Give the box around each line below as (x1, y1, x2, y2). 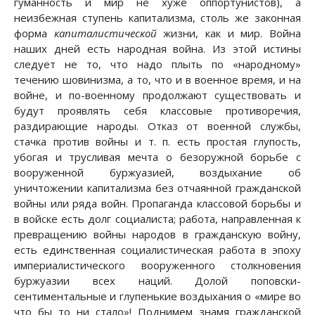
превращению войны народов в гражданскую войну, (14, 227, 301, 242)
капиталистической (53, 26, 157, 41)
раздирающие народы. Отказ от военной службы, (14, 119, 301, 134)
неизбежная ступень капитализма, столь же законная (14, 11, 301, 25)
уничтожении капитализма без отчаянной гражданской (14, 181, 301, 195)
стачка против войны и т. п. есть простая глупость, (14, 134, 301, 149)
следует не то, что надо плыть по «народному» (14, 57, 301, 72)
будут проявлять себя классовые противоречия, (14, 103, 301, 118)
